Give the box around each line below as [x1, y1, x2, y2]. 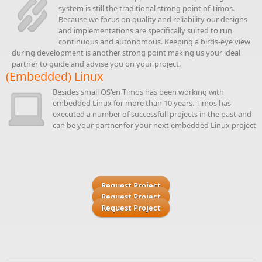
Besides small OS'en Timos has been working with [53, 87, 224, 97]
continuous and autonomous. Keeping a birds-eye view [58, 36, 250, 47]
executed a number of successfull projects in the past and [53, 109, 251, 119]
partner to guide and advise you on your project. [12, 58, 181, 69]
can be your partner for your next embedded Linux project [53, 120, 256, 130]
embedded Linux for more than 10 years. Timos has [53, 98, 231, 108]
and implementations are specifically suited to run [58, 25, 232, 36]
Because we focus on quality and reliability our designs [58, 14, 247, 25]
